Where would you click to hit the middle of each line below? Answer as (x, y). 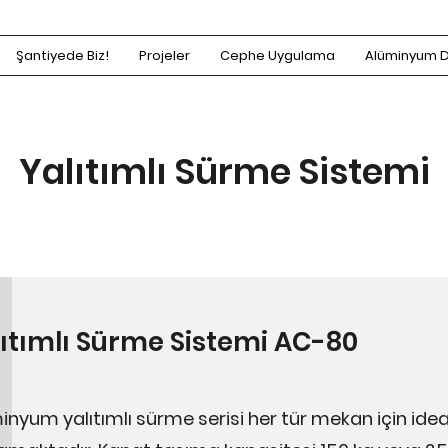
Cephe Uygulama (277, 55)
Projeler (164, 55)
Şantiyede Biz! (62, 55)
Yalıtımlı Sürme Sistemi (224, 171)
